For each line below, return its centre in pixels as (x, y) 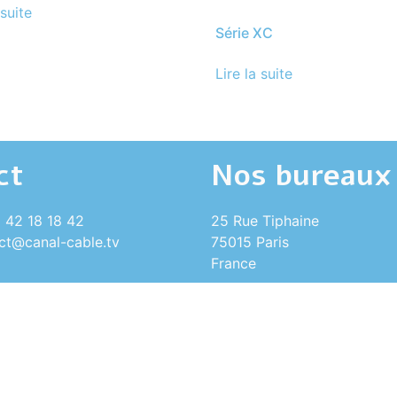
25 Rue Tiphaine (265, 221)
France (233, 264)
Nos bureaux (301, 176)
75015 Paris (249, 242)
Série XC (245, 33)
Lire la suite (254, 74)
